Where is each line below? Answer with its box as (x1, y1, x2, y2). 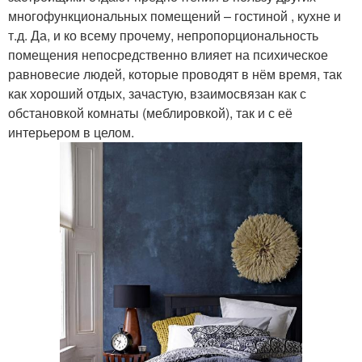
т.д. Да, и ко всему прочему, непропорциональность (8, 26, 318, 45)
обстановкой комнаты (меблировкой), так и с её (8, 103, 293, 123)
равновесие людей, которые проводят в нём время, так (8, 65, 342, 84)
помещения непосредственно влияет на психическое (8, 45, 328, 65)
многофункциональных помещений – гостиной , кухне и (8, 6, 341, 26)
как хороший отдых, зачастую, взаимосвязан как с (8, 84, 306, 103)
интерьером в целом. (8, 123, 134, 142)
